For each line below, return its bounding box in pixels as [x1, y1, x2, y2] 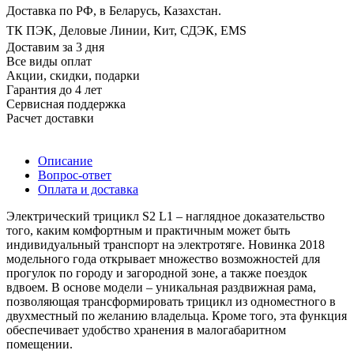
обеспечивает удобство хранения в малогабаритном [6, 323, 286, 337]
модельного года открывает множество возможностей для [6, 252, 320, 266]
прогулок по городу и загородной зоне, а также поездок [6, 266, 307, 281]
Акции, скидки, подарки [6, 69, 140, 83]
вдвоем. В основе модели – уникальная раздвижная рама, [6, 281, 316, 295]
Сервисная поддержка [6, 97, 126, 111]
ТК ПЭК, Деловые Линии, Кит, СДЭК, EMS [6, 24, 247, 38]
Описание [38, 154, 92, 168]
